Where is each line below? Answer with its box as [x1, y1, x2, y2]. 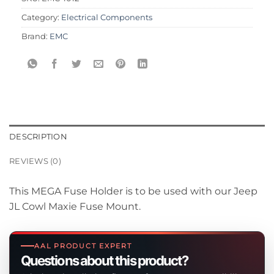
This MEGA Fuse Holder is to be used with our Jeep [9, 185, 257, 197]
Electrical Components [61, 12, 152, 22]
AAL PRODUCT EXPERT [34, 241, 132, 250]
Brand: [21, 31, 50, 41]
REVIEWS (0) [9, 156, 61, 166]
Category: [21, 12, 61, 22]
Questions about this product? [21, 252, 188, 268]
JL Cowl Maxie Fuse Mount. [9, 200, 141, 212]
